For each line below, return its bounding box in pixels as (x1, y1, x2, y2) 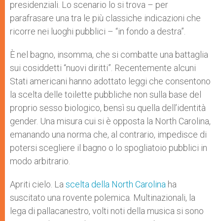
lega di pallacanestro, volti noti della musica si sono (10, 205, 204, 216)
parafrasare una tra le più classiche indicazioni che (10, 12, 201, 23)
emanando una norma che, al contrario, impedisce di (10, 129, 207, 140)
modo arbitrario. (10, 155, 70, 166)
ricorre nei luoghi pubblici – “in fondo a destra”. (10, 26, 185, 37)
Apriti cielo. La (10, 179, 66, 189)
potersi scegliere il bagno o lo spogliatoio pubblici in (10, 142, 207, 153)
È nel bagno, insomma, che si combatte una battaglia (10, 49, 208, 60)
